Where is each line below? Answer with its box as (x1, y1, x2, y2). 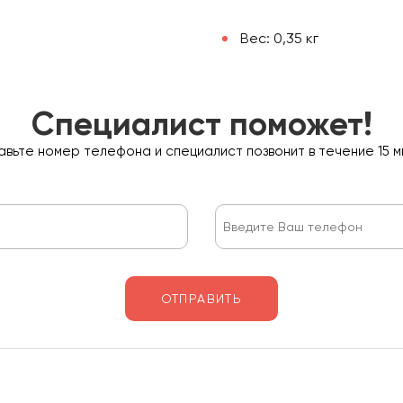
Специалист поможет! (31, 103, 372, 143)
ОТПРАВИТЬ (160, 291, 243, 306)
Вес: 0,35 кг (236, 29, 318, 47)
